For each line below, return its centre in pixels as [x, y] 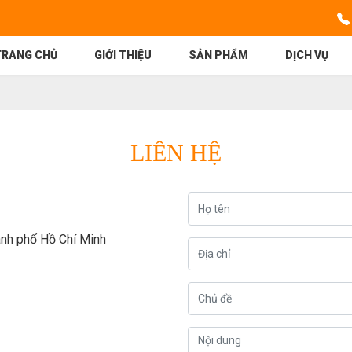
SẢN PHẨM [219, 55]
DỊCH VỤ [307, 55]
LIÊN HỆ [176, 153]
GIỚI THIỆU [123, 55]
